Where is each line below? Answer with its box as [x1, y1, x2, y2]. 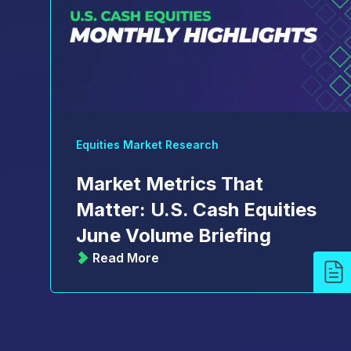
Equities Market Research [76, 138, 219, 152]
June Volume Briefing [76, 224, 271, 248]
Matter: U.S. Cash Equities [76, 198, 317, 222]
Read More [92, 250, 159, 266]
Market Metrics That [76, 172, 263, 196]
